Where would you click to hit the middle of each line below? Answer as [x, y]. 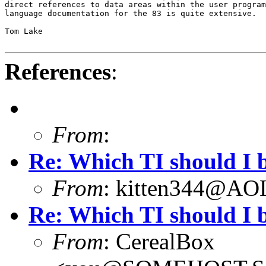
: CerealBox [159, 241]
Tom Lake [24, 31]
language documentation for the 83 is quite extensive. [131, 13]
